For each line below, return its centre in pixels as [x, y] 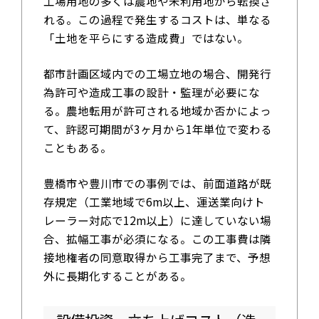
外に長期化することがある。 [117, 275]
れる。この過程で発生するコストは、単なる [157, 20]
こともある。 [77, 147]
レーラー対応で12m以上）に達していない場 [157, 220]
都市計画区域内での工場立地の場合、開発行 [157, 73]
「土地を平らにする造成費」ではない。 [146, 38]
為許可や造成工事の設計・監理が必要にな [151, 91]
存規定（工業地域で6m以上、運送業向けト [154, 201]
